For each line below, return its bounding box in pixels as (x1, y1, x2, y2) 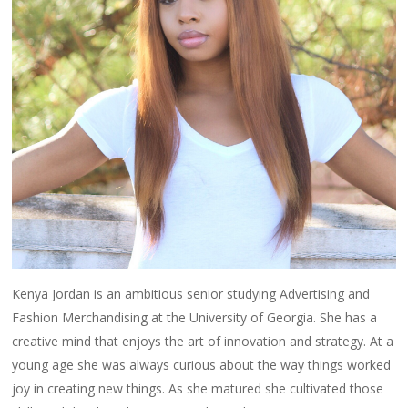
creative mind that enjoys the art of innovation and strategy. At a (12, 331, 394, 350)
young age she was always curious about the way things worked (12, 355, 392, 373)
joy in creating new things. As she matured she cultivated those (12, 379, 384, 397)
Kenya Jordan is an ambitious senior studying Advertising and (12, 284, 371, 302)
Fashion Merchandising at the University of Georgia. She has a (12, 308, 378, 326)
